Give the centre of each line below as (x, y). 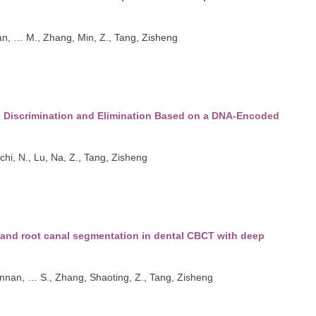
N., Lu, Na (41, 157)
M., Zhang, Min (60, 37)
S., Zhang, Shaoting (85, 277)
